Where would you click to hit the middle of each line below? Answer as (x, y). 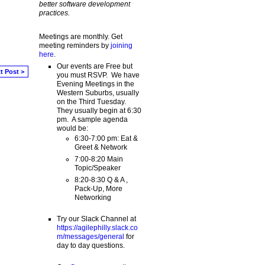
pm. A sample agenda (92, 119)
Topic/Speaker (97, 168)
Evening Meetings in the (95, 84)
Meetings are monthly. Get (80, 36)
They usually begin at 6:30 (99, 110)
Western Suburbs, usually (98, 93)
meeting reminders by (75, 45)
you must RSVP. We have (98, 75)
